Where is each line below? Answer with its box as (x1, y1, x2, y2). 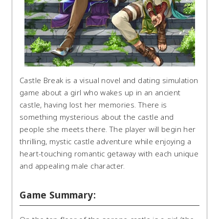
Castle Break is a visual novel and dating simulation (20, 75, 198, 86)
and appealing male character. (20, 161, 125, 171)
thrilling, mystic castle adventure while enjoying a (20, 136, 192, 147)
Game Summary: (20, 189, 96, 202)
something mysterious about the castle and (20, 112, 174, 122)
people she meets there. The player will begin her (20, 124, 196, 134)
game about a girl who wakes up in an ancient (20, 88, 181, 98)
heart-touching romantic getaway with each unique (20, 149, 198, 159)
